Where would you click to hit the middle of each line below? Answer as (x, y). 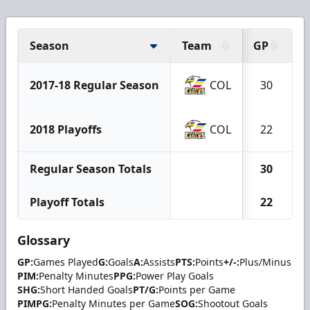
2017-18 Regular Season (94, 85)
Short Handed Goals (86, 289)
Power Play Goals (175, 275)
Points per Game (197, 289)
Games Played (66, 262)
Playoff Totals (67, 202)
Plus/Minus (265, 262)
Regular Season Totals (91, 168)
